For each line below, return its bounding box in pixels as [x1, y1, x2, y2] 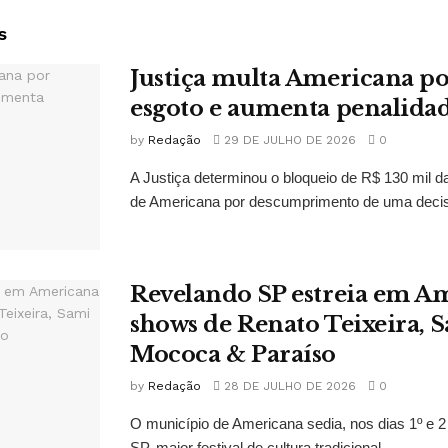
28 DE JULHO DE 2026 [220, 379, 356, 394]
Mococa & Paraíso [130, 341, 336, 369]
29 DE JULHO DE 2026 [220, 133, 356, 148]
